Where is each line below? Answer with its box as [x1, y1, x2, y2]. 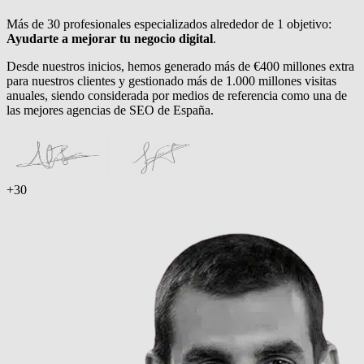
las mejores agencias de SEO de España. [6, 102, 214, 117]
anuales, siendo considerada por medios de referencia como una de [6, 88, 347, 102]
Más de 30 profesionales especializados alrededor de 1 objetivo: [6, 16, 331, 31]
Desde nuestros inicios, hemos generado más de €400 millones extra [6, 58, 354, 73]
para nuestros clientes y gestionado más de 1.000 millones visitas [6, 73, 336, 88]
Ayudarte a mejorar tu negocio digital [6, 31, 213, 45]
